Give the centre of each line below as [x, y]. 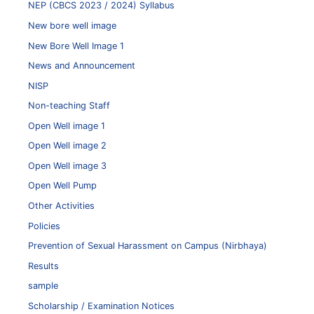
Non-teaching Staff [69, 106]
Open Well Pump [62, 186]
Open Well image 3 [67, 165]
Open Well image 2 [67, 146]
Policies [44, 226]
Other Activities [61, 206]
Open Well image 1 [67, 125]
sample [43, 286]
